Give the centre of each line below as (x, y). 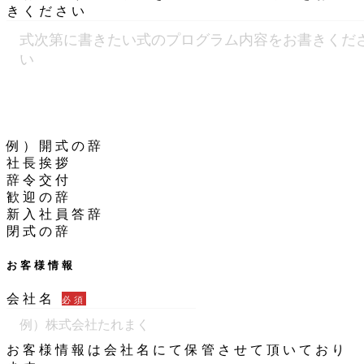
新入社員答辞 (55, 214)
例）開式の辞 (55, 145)
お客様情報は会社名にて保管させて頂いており (177, 350)
